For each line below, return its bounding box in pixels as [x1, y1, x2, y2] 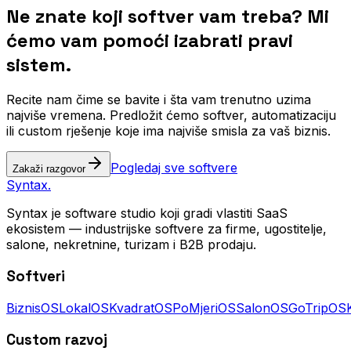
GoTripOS [288, 299, 346, 316]
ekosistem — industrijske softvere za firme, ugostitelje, [6, 221, 327, 237]
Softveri [6, 267, 65, 286]
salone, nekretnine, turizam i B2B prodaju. [6, 237, 256, 253]
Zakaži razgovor [13, 163, 85, 175]
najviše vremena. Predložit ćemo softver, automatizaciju [6, 107, 336, 124]
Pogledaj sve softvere [110, 160, 237, 176]
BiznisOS [6, 299, 59, 316]
